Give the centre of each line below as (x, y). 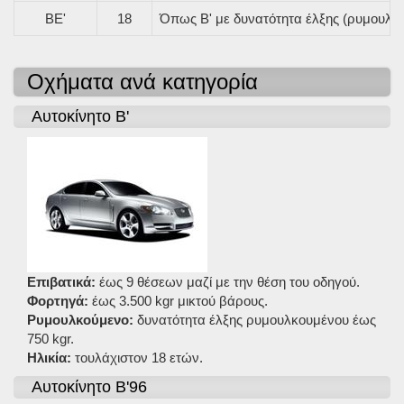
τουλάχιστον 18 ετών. (139, 358)
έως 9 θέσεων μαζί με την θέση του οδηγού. (230, 282)
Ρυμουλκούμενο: (82, 320)
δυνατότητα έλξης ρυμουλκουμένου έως (257, 320)
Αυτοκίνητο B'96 (89, 387)
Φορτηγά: (60, 301)
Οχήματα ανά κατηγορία (142, 82)
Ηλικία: (51, 358)
